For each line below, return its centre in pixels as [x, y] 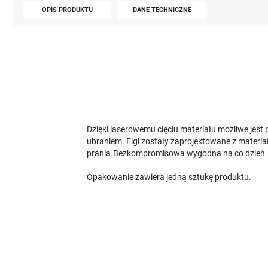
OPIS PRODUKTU [67, 9]
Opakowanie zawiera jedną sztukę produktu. [169, 178]
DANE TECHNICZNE [162, 9]
